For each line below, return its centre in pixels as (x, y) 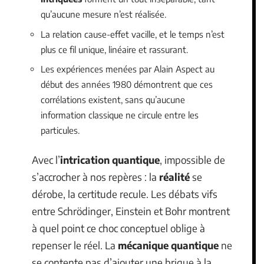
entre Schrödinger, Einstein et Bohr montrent (131, 211)
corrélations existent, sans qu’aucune (113, 100)
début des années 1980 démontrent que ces (127, 84)
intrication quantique (110, 159)
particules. (60, 130)
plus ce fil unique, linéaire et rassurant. (114, 49)
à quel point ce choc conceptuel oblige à (118, 228)
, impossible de (192, 159)
